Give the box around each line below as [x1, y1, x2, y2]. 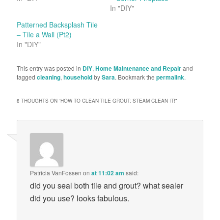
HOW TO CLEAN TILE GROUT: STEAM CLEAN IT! [60, 97, 176, 105]
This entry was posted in [17, 64, 83, 73]
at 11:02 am [91, 168, 125, 178]
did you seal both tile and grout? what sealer [30, 180, 184, 192]
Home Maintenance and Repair [95, 64, 182, 73]
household [63, 73, 93, 82]
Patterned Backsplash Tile [17, 20, 98, 30]
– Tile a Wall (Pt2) [17, 29, 72, 40]
